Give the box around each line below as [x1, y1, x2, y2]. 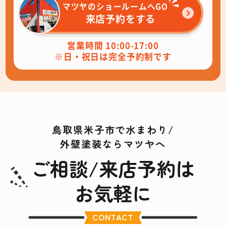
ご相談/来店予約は [31, 154, 195, 182]
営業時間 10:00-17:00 [67, 39, 159, 52]
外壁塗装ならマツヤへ [60, 137, 166, 151]
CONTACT [92, 211, 134, 223]
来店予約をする [85, 11, 156, 26]
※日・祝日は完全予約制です [54, 50, 172, 63]
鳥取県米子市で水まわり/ [52, 123, 174, 137]
